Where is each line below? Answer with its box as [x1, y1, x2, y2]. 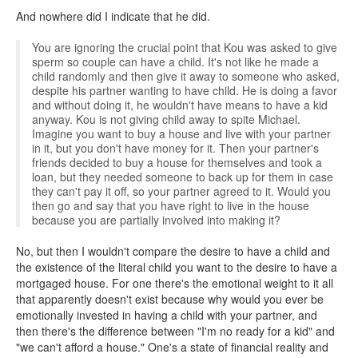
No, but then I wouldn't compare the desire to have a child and [16, 243, 330, 259]
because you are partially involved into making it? [32, 212, 280, 228]
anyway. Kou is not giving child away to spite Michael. [32, 111, 300, 127]
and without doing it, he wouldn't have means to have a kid [32, 97, 328, 113]
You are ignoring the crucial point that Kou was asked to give [32, 39, 337, 55]
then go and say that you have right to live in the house [32, 197, 309, 213]
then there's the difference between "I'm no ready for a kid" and [16, 323, 335, 339]
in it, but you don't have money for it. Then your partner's [32, 140, 319, 156]
